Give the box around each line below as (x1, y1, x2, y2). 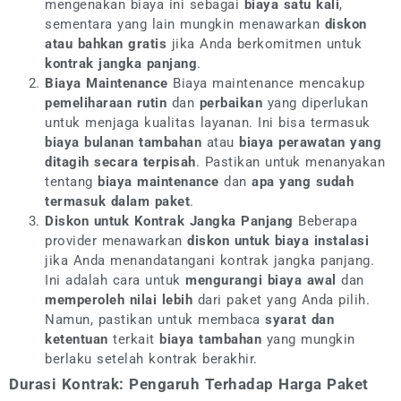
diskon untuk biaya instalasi (187, 232, 369, 249)
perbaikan (199, 94, 262, 111)
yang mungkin (261, 330, 355, 347)
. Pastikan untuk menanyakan (195, 153, 385, 170)
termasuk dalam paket (45, 192, 190, 209)
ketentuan (45, 330, 108, 347)
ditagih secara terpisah (45, 153, 196, 170)
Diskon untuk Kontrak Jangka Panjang (45, 212, 294, 229)
